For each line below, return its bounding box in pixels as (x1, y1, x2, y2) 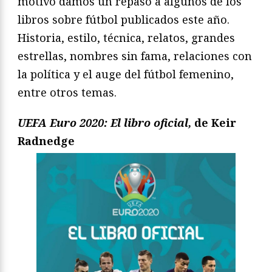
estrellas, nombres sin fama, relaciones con (18, 49, 252, 64)
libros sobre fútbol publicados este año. (18, 12, 229, 27)
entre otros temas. (18, 85, 117, 100)
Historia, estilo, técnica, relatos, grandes (18, 30, 235, 46)
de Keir (191, 115, 236, 131)
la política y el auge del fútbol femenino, (18, 67, 234, 82)
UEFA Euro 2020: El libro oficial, (18, 115, 191, 131)
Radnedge (18, 134, 75, 149)
